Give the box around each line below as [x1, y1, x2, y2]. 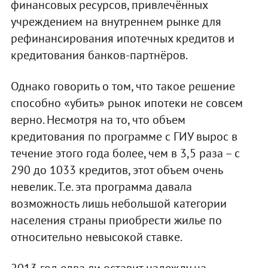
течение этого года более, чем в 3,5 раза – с [10, 145, 240, 161]
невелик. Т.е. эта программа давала [10, 178, 192, 194]
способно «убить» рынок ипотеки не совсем [10, 95, 243, 111]
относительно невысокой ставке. [10, 229, 182, 245]
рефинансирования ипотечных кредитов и [10, 30, 234, 46]
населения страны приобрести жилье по [10, 212, 222, 228]
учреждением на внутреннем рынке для [10, 13, 221, 29]
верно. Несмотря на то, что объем [10, 111, 185, 127]
